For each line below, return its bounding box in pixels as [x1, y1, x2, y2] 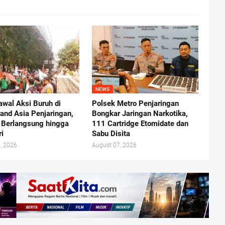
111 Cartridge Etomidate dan [91, 119, 188, 128]
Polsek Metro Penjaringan [91, 98, 179, 108]
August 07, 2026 [91, 141, 137, 149]
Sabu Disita [91, 129, 130, 138]
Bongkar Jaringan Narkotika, [91, 108, 188, 118]
